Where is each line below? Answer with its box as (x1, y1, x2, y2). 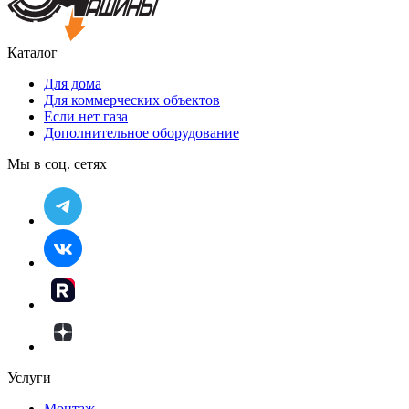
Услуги (7, 370, 51, 386)
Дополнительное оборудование (44, 125, 239, 142)
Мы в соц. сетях (7, 156, 107, 173)
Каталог (7, 45, 58, 61)
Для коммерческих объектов (44, 92, 220, 109)
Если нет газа (44, 109, 128, 125)
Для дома (44, 76, 101, 92)
